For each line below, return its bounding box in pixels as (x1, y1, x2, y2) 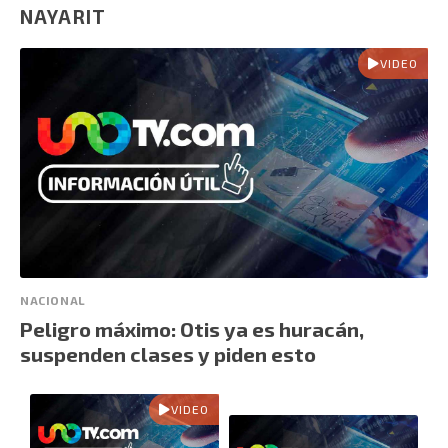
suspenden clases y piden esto (20, 341, 316, 366)
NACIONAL (20, 292, 86, 307)
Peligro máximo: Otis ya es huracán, (20, 316, 364, 341)
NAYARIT (20, 5, 106, 29)
